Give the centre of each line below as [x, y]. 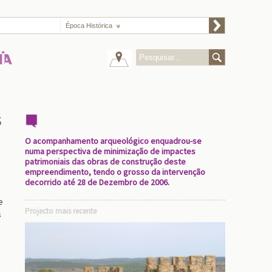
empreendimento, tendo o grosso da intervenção [115, 172]
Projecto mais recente [61, 211]
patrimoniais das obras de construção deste [105, 161]
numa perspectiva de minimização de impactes [110, 151]
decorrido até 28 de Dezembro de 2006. [97, 182]
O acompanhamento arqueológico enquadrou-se [113, 141]
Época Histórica [89, 25]
